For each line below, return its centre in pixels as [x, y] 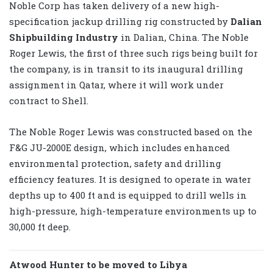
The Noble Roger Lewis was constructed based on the [131, 131]
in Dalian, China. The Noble [183, 37]
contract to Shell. [49, 100]
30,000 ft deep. [40, 226]
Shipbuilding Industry [64, 37]
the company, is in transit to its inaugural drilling [126, 69]
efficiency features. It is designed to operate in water [130, 179]
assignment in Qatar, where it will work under [116, 84]
